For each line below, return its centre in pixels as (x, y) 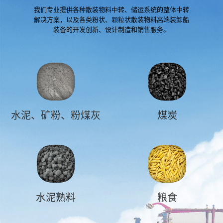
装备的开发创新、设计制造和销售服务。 (111, 30)
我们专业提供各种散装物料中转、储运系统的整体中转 (111, 10)
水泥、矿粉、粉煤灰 (56, 115)
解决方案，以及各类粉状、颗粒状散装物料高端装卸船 (111, 20)
